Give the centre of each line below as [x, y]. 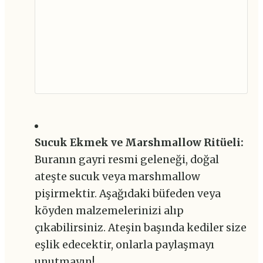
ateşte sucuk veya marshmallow [117, 176]
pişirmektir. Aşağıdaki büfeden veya [127, 193]
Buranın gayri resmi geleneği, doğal [127, 159]
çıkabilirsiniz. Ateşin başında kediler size [140, 227]
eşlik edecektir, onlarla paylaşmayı [124, 245]
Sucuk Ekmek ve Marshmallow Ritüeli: [139, 142]
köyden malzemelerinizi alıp [109, 210]
